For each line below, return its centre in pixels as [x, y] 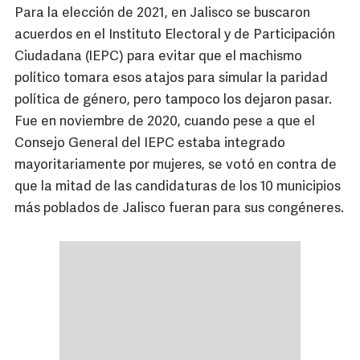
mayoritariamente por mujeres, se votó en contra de [176, 166]
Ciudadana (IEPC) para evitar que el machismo [158, 57]
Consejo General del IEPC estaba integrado [150, 144]
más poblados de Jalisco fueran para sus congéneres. [179, 209]
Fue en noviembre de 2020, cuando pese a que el [165, 122]
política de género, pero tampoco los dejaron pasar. [173, 100]
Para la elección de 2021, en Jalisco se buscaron [162, 14]
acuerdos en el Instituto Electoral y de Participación [175, 35]
